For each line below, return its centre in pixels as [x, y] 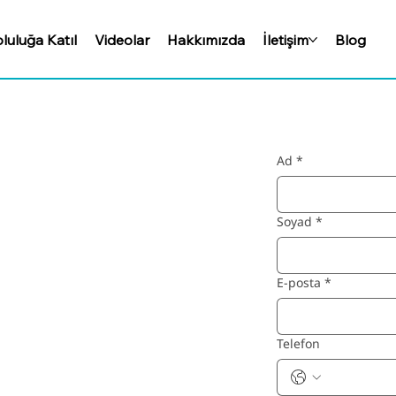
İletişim [285, 39]
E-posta [298, 283]
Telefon [298, 344]
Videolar [122, 39]
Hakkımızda [206, 39]
